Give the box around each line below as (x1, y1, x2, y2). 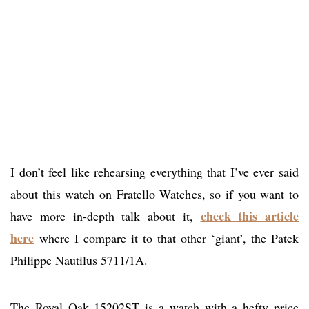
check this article (200, 207, 299, 226)
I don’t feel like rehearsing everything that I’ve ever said (10, 163, 299, 181)
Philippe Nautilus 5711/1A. (10, 252, 148, 269)
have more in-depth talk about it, (10, 208, 201, 225)
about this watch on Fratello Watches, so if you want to (10, 186, 299, 203)
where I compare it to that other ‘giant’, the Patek (39, 230, 299, 247)
